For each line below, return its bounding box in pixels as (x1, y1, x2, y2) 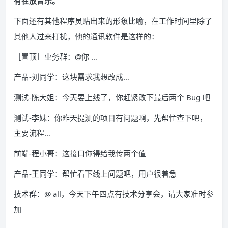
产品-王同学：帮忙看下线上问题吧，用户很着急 (14, 168, 177, 179)
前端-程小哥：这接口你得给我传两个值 (14, 148, 146, 158)
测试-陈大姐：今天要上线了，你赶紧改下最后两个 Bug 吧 (14, 92, 210, 102)
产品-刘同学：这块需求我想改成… (14, 72, 129, 82)
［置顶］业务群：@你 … (14, 51, 97, 62)
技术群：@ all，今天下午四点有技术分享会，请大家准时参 (14, 189, 214, 199)
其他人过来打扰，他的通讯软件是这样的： (14, 31, 159, 41)
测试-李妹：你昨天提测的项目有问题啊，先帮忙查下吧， (14, 112, 207, 123)
